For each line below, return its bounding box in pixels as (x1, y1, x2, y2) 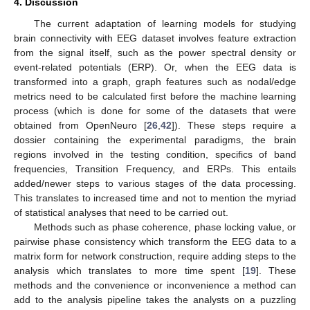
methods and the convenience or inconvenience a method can (14, 280, 296, 291)
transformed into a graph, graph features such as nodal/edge (14, 76, 296, 88)
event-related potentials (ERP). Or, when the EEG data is (14, 62, 296, 73)
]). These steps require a (172, 120, 296, 131)
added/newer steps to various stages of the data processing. (14, 178, 296, 190)
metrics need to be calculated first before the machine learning (14, 91, 296, 102)
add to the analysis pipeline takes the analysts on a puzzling (14, 294, 296, 306)
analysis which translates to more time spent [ (14, 265, 245, 277)
